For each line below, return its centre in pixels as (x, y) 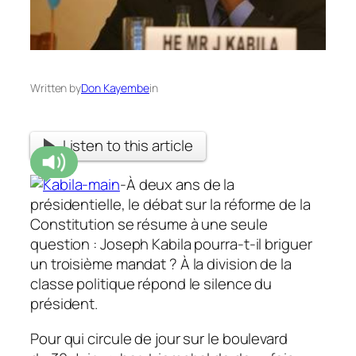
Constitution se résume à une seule (149, 224)
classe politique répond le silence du (151, 284)
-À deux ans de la (177, 185)
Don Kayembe (115, 88)
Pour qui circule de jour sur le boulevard (159, 338)
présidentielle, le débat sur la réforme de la (170, 205)
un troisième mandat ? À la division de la (161, 264)
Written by (56, 88)
